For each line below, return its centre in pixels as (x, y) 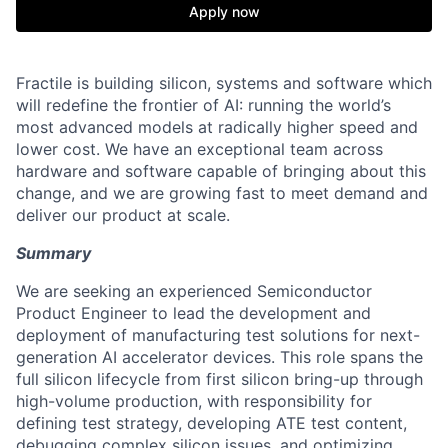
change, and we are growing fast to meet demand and (222, 193)
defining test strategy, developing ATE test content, (211, 423)
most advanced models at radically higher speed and (217, 127)
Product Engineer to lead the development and (193, 313)
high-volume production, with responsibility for (194, 401)
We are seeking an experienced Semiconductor (194, 291)
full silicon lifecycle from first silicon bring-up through (219, 379)
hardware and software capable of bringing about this (221, 171)
